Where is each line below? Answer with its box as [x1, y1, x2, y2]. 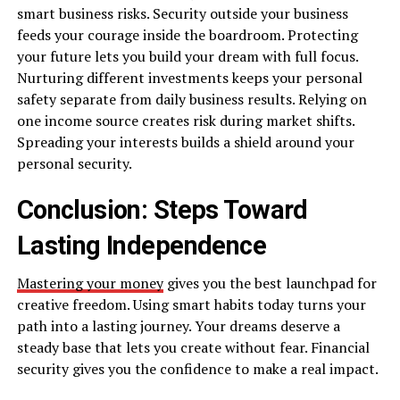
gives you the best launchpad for [162, 272, 377, 293]
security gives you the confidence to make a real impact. [16, 358, 379, 379]
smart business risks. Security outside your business [16, 3, 348, 23]
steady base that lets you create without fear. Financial [16, 337, 370, 357]
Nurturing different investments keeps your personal [16, 67, 362, 87]
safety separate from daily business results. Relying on [16, 88, 367, 109]
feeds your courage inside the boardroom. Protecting [16, 24, 358, 45]
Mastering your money [16, 272, 163, 293]
